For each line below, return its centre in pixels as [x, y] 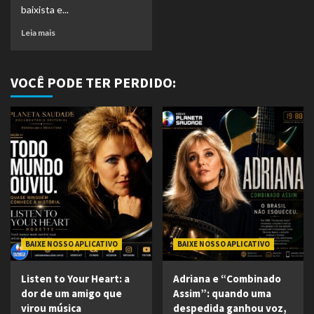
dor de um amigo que [71, 293]
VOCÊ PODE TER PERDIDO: [93, 82]
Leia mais [38, 33]
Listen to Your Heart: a [75, 279]
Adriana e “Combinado [227, 279]
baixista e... [45, 9]
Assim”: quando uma [222, 293]
